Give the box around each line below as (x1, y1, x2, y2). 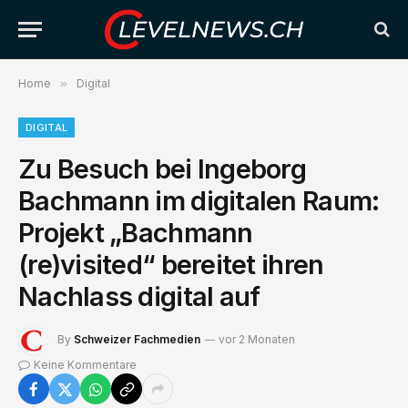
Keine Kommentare (34, 358, 137, 372)
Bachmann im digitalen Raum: (18, 185, 380, 217)
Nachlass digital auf (18, 280, 260, 312)
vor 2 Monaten (219, 332, 295, 347)
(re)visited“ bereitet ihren (18, 249, 324, 280)
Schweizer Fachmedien (74, 332, 200, 347)
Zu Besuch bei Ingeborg (18, 153, 307, 185)
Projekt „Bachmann (18, 217, 253, 249)
